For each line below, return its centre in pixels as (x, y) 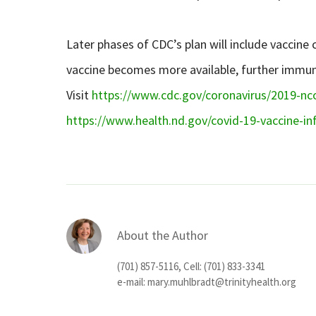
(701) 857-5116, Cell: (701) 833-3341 (191, 267)
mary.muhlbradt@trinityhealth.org (221, 282)
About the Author (162, 236)
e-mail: (132, 282)
